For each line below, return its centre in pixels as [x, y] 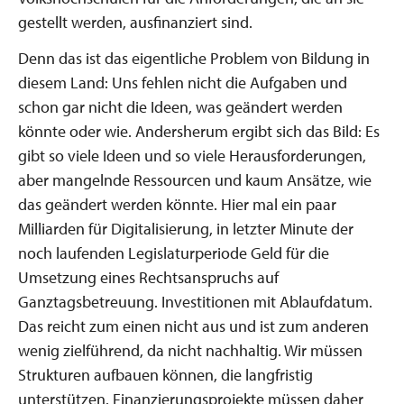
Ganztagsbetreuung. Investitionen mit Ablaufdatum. [195, 302]
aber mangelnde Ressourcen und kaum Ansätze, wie [195, 180]
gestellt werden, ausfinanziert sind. [135, 22]
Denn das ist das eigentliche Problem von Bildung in [194, 58]
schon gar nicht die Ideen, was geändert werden [180, 107]
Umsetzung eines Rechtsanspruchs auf [148, 277]
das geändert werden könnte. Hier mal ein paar [177, 204]
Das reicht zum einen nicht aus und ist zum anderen [193, 326]
